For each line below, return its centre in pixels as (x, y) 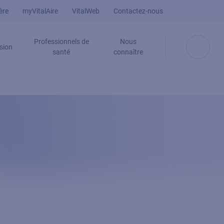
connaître (128, 52)
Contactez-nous (138, 11)
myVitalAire (40, 11)
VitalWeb (85, 11)
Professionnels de (61, 41)
